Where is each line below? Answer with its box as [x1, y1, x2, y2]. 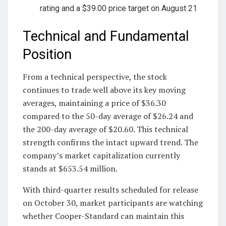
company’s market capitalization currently [23, 150, 180, 161]
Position [23, 46, 72, 63]
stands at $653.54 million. [23, 163, 118, 175]
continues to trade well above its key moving [23, 84, 186, 96]
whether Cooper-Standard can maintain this [23, 210, 184, 222]
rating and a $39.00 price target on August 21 [40, 3, 198, 13]
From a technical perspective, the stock [23, 71, 167, 83]
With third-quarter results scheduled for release [23, 184, 198, 196]
